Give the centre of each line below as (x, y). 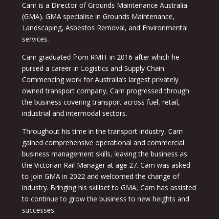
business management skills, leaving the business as (104, 154)
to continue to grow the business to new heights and (105, 199)
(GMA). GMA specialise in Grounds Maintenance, (98, 17)
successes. (39, 210)
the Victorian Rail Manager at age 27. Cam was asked (106, 165)
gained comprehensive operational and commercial (103, 143)
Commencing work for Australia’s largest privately (100, 80)
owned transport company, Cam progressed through (105, 91)
